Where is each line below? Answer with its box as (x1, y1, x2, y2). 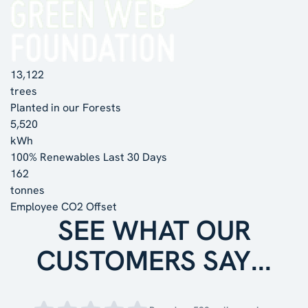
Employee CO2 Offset (10, 199, 117, 214)
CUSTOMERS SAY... (36, 242, 272, 278)
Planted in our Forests (10, 100, 121, 115)
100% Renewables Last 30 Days (10, 149, 167, 164)
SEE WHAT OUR (57, 212, 251, 248)
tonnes (10, 182, 45, 197)
